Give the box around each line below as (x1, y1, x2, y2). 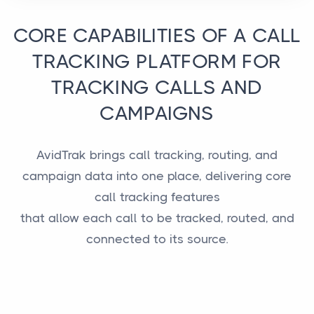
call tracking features (94, 190, 220, 204)
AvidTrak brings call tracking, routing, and (36, 148, 278, 162)
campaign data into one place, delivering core (22, 169, 292, 183)
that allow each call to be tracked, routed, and (20, 211, 294, 225)
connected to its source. (86, 232, 228, 246)
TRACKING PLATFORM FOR (32, 50, 282, 73)
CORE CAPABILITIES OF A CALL (13, 25, 301, 47)
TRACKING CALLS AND (51, 76, 263, 99)
